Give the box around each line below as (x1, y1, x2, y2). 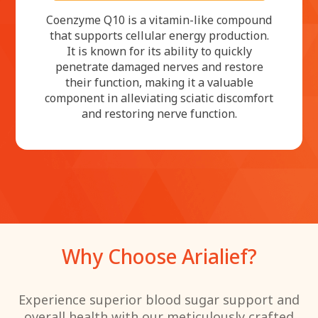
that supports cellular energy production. (49, 27, 269, 43)
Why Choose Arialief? (61, 242, 257, 270)
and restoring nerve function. (81, 105, 237, 121)
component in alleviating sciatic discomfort (45, 89, 273, 106)
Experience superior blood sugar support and (18, 290, 300, 308)
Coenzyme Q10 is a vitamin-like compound (46, 11, 272, 28)
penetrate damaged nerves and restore (55, 58, 263, 75)
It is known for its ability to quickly (66, 43, 252, 59)
